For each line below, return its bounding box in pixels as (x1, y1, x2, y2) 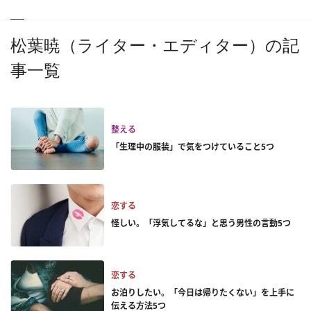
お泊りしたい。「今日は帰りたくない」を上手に (111, 287, 294, 299)
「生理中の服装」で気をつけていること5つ (111, 140, 274, 153)
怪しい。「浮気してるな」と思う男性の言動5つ (111, 217, 291, 229)
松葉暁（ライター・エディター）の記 (10, 35, 299, 56)
